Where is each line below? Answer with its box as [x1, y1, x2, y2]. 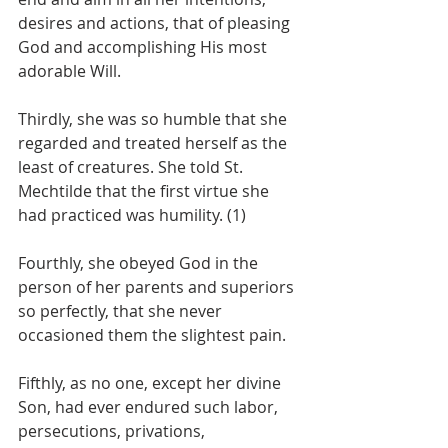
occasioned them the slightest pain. [18, 323, 286, 346]
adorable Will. [18, 59, 121, 82]
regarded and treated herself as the [18, 131, 291, 154]
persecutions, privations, [18, 419, 209, 442]
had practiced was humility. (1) [18, 203, 246, 226]
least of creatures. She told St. [18, 155, 247, 178]
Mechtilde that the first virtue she [18, 179, 273, 202]
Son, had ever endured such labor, [18, 395, 282, 418]
